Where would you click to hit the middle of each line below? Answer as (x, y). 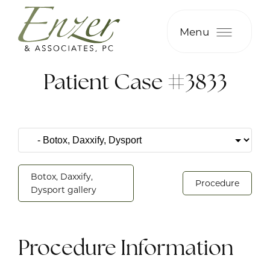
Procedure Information (126, 247)
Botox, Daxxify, (62, 176)
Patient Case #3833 (135, 82)
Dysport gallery (64, 190)
